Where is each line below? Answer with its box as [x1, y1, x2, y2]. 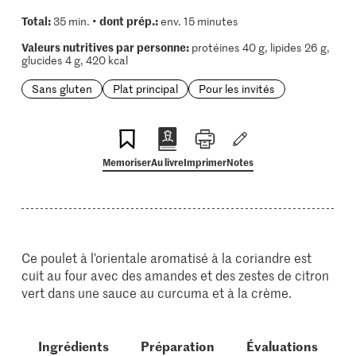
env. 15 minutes [157, 14, 238, 29]
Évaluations [246, 337, 319, 354]
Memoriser [103, 155, 151, 168]
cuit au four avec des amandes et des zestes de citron [21, 266, 330, 284]
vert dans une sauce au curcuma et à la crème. [21, 284, 292, 301]
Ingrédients [37, 337, 109, 354]
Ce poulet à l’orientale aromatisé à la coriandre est [21, 249, 312, 266]
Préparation [140, 337, 215, 354]
